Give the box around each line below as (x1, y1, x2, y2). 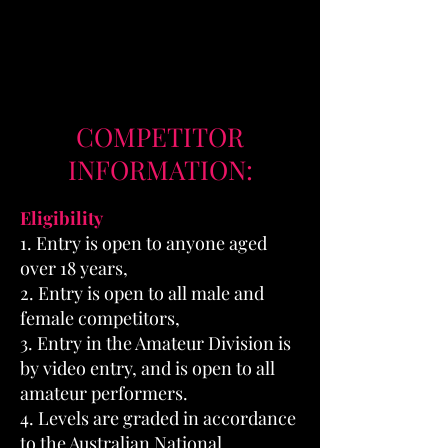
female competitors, (20, 306, 184, 330)
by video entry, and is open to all (20, 356, 275, 380)
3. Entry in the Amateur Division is (20, 331, 291, 355)
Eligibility (20, 206, 103, 230)
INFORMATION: (67, 152, 253, 187)
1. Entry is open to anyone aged (20, 231, 267, 255)
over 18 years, (20, 256, 128, 280)
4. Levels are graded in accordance (20, 406, 296, 430)
